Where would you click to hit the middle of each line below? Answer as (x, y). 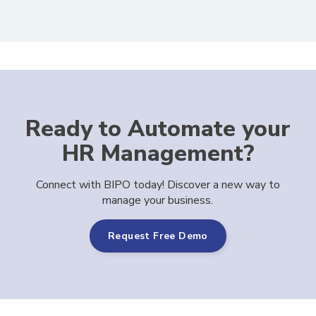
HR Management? (158, 153)
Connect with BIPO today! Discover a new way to (158, 185)
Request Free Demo (158, 236)
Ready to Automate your (158, 129)
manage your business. (158, 200)
